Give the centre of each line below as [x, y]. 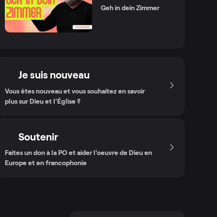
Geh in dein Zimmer [130, 8]
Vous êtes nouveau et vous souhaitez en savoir [75, 91]
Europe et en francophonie [46, 163]
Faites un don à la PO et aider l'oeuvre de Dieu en [79, 153]
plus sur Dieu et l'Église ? [43, 101]
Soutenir [39, 137]
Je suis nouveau [54, 75]
